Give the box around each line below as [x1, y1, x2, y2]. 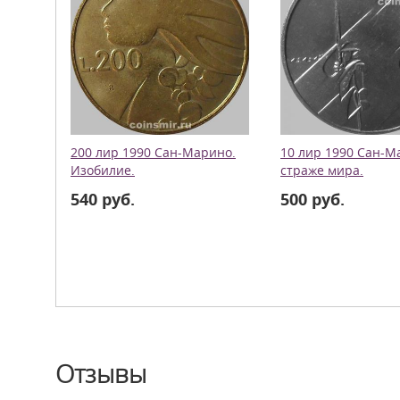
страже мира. [280, 162, 363, 179]
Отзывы [55, 357, 146, 390]
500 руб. [280, 188, 345, 210]
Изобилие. [71, 162, 135, 179]
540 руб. [71, 188, 135, 210]
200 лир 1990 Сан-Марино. [71, 145, 236, 161]
